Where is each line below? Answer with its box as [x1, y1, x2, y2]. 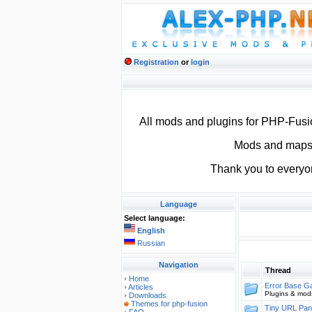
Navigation [159, 260, 198, 269]
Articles [128, 283, 153, 291]
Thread [265, 266, 291, 274]
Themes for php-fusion [131, 299, 208, 308]
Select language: [124, 214, 185, 222]
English [137, 226, 165, 235]
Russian [137, 239, 165, 247]
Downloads [129, 291, 166, 299]
